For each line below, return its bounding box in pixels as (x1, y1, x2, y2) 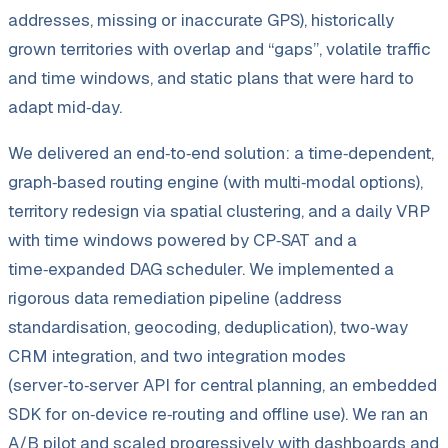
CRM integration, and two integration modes (8, 344, 346, 367)
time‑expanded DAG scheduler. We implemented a (8, 257, 394, 280)
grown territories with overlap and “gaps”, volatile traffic (8, 37, 431, 60)
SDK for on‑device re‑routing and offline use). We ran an (8, 402, 428, 425)
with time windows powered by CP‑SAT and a (8, 228, 357, 251)
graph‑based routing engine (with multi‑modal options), (8, 170, 423, 193)
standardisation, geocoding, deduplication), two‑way (8, 315, 408, 338)
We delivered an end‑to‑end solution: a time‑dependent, (8, 141, 434, 164)
